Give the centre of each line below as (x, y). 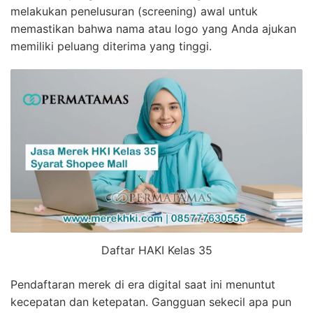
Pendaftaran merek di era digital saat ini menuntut (143, 285)
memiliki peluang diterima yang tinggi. (111, 46)
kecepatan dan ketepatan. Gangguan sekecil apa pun (151, 302)
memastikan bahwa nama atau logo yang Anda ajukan (153, 29)
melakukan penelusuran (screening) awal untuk (134, 12)
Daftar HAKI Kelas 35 (156, 250)
